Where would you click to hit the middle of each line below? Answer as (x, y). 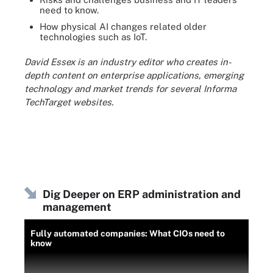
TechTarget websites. (69, 102)
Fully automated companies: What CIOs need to (128, 233)
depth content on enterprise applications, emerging (134, 75)
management (77, 207)
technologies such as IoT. (93, 37)
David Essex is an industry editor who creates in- (128, 62)
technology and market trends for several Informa (130, 89)
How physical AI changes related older (123, 26)
